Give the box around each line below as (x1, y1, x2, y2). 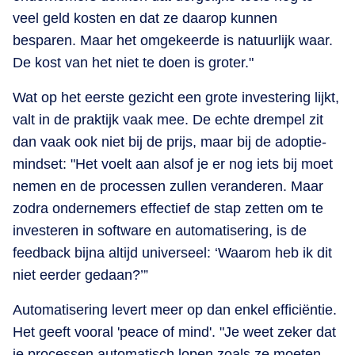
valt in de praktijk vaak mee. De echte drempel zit (13, 111, 323, 128)
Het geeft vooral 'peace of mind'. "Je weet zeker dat (13, 323, 336, 340)
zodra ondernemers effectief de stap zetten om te (13, 200, 323, 216)
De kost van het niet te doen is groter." (13, 54, 254, 71)
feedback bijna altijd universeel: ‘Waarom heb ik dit (13, 244, 332, 261)
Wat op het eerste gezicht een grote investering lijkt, (13, 89, 339, 105)
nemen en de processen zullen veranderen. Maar (13, 177, 323, 194)
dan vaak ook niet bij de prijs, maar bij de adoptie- (13, 133, 326, 150)
